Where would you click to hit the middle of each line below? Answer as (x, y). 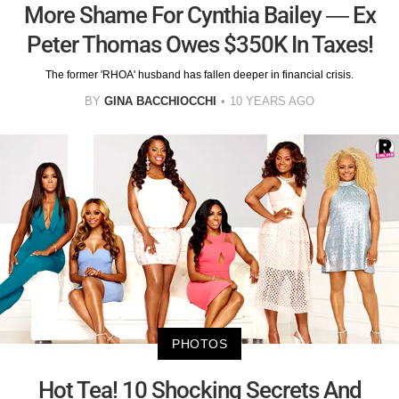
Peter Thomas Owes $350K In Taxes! (199, 45)
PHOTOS (199, 343)
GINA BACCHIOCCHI (160, 102)
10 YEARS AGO (272, 102)
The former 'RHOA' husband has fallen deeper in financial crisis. (199, 75)
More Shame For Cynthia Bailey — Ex (199, 16)
